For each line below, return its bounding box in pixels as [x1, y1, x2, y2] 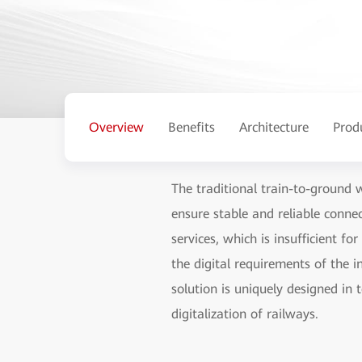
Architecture [239, 119, 309, 135]
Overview [89, 119, 144, 135]
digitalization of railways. [171, 306, 318, 322]
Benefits [168, 119, 215, 135]
